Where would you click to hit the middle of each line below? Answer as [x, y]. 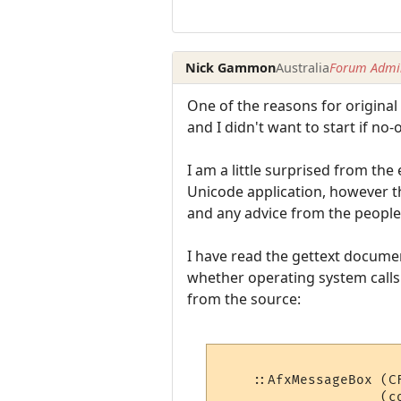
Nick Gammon [231, 67]
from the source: [244, 299]
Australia [303, 67]
